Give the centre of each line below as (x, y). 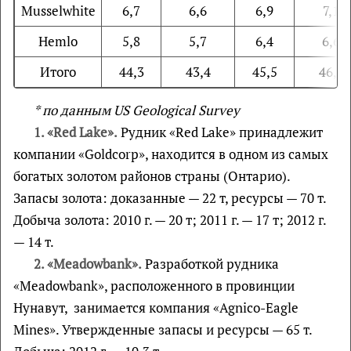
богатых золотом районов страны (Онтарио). (152, 176)
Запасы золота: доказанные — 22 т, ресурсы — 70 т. (170, 198)
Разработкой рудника (210, 264)
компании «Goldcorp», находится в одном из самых (171, 154)
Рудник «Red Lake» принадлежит (220, 132)
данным (85, 110)
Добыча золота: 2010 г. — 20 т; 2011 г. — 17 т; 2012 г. (170, 220)
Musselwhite (58, 11)
